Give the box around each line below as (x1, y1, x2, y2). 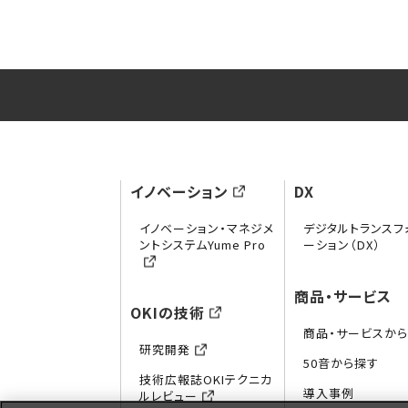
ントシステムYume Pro (139, 236, 266, 254)
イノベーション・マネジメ (139, 219, 274, 238)
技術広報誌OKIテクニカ (139, 371, 272, 389)
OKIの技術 (130, 301, 205, 324)
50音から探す (303, 354, 380, 372)
